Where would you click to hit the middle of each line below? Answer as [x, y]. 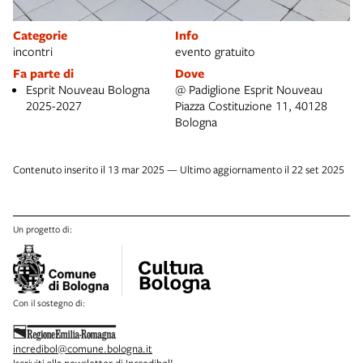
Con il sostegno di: [49, 302]
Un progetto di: [43, 228]
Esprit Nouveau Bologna [88, 89]
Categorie [40, 35]
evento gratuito [215, 51]
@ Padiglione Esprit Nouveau [249, 89]
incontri [33, 51]
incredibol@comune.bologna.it [83, 348]
